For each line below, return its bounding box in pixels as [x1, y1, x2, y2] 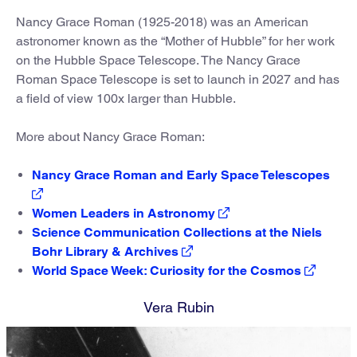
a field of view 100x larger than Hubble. [16, 90, 236, 106]
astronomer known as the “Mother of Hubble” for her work [16, 33, 335, 49]
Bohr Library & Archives [32, 243, 178, 259]
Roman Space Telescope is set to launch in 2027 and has [16, 71, 339, 87]
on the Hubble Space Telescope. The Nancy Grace [16, 52, 300, 68]
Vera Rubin [143, 298, 214, 316]
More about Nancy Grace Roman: [16, 128, 205, 144]
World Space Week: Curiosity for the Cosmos [32, 262, 301, 278]
